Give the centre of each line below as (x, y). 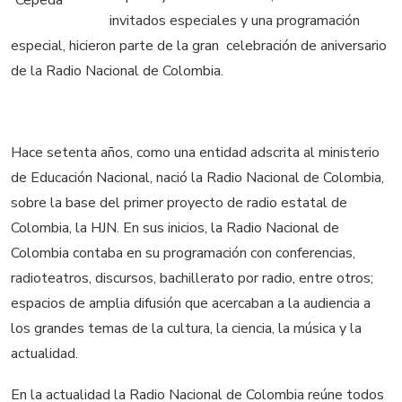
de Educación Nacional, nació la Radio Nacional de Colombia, (197, 178)
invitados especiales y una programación (235, 21)
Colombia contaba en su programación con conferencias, (183, 253)
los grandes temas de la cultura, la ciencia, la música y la (186, 329)
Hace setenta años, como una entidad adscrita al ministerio (195, 153)
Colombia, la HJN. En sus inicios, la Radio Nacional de (175, 228)
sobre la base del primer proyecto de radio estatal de (179, 203)
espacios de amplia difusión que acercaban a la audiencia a (191, 304)
